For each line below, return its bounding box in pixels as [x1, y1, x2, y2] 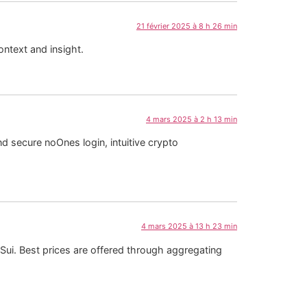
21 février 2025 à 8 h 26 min [136, 21, 237, 31]
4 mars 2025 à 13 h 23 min [141, 221, 237, 232]
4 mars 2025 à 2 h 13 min [146, 114, 237, 124]
